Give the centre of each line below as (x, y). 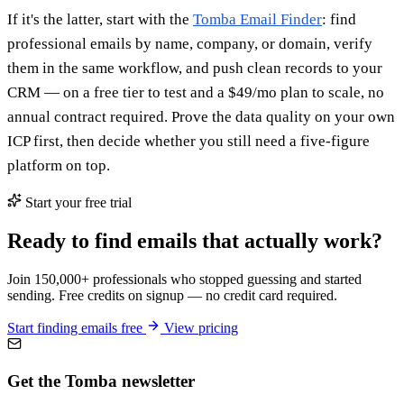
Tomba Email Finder (257, 20)
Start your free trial (77, 203)
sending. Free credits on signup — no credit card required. (172, 296)
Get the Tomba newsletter (101, 381)
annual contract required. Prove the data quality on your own (201, 117)
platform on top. (59, 166)
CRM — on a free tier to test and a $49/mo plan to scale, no (196, 93)
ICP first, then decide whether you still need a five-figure (188, 142)
